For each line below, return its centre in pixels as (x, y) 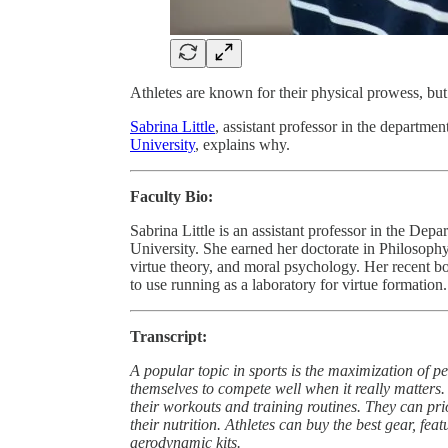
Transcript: (168, 336)
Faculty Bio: (171, 196)
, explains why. (242, 144)
